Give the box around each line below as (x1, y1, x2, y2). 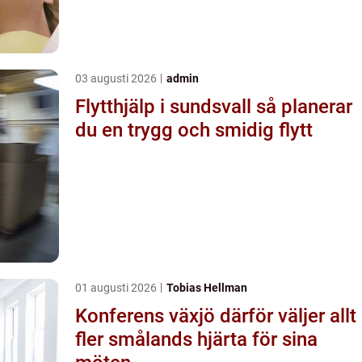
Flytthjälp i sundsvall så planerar (75, 95, 256, 118)
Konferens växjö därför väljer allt (75, 304, 220, 327)
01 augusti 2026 (75, 280, 159, 294)
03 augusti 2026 (75, 71, 159, 85)
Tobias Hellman (166, 280, 247, 294)
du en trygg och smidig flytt (75, 118, 313, 141)
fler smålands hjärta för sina (75, 327, 318, 351)
